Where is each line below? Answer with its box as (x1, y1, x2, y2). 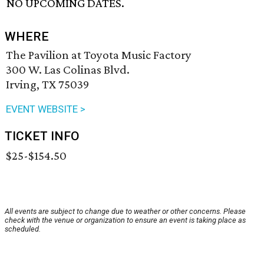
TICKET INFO (5, 129, 80, 144)
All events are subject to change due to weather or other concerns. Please (5, 207, 246, 216)
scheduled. (5, 225, 41, 234)
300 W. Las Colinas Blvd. (6, 62, 130, 77)
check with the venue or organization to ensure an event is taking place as (5, 216, 246, 225)
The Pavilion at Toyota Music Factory (6, 48, 192, 62)
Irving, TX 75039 (6, 77, 89, 92)
